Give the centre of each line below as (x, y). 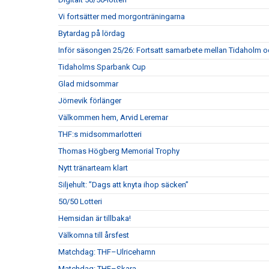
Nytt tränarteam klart (93, 168)
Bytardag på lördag (92, 34)
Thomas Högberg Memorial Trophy (119, 151)
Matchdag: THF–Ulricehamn (107, 252)
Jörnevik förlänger (90, 101)
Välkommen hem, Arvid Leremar (113, 118)
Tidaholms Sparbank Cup (102, 67)
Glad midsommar (88, 84)
